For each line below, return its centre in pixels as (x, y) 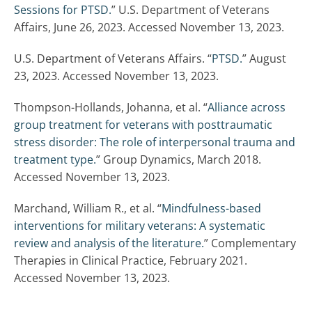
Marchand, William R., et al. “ (88, 209)
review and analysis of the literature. (109, 243)
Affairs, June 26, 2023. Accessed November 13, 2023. (150, 28)
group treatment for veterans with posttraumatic (143, 125)
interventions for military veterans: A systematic (140, 226)
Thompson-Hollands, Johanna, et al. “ (111, 108)
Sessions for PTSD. (63, 10)
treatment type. (55, 160)
